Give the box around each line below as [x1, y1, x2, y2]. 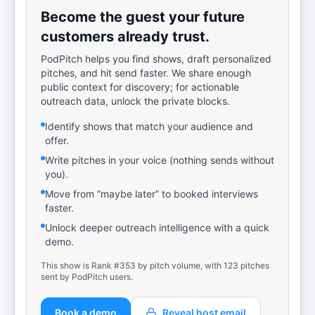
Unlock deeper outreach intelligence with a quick [45, 221, 269, 233]
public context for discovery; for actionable [41, 81, 239, 93]
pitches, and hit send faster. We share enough [41, 67, 251, 79]
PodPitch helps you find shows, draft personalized [41, 53, 271, 65]
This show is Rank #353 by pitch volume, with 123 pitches [41, 260, 269, 271]
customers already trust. [41, 28, 210, 45]
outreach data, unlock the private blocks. [41, 95, 230, 107]
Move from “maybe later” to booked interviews [45, 188, 258, 200]
